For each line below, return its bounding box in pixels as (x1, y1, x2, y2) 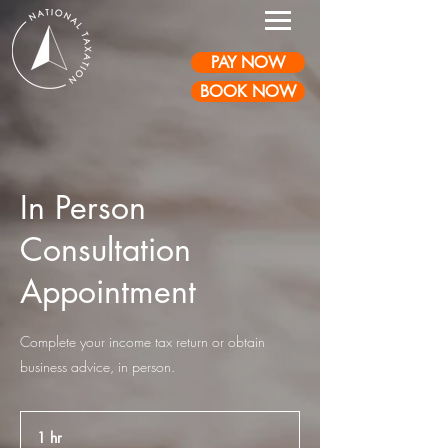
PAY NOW (211, 52, 285, 73)
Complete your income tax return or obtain (20, 332, 265, 351)
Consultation (20, 229, 191, 270)
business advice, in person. (20, 357, 175, 376)
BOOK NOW (200, 81, 296, 102)
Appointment (20, 271, 196, 312)
